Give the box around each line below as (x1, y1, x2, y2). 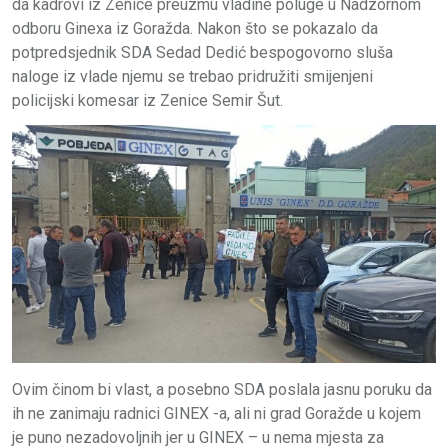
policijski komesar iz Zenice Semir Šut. (12, 90, 283, 110)
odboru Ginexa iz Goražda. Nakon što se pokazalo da (12, 18, 378, 38)
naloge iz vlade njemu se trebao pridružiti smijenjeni (12, 66, 373, 86)
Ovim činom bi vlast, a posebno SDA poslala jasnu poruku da (12, 380, 432, 400)
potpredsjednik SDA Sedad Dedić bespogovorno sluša (12, 42, 393, 62)
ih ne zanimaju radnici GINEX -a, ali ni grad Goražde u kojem (12, 404, 421, 424)
